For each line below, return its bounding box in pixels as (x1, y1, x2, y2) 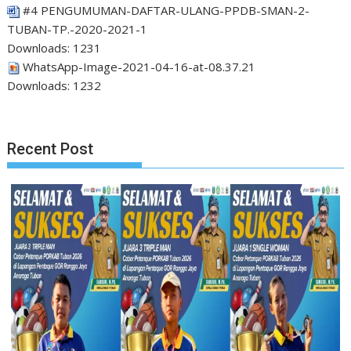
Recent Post (7, 139, 94, 158)
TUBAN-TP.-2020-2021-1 (7, 20, 148, 37)
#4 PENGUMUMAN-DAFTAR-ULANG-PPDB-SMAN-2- (23, 2, 310, 18)
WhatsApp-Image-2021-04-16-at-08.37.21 (23, 58, 256, 74)
